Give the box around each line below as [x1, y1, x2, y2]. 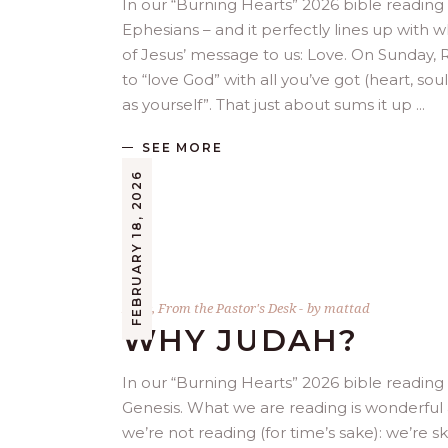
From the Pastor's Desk [158, 299, 296, 318]
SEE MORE [142, 140, 223, 156]
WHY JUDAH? [122, 322, 358, 360]
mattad [324, 299, 370, 318]
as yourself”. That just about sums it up [122, 95, 416, 114]
